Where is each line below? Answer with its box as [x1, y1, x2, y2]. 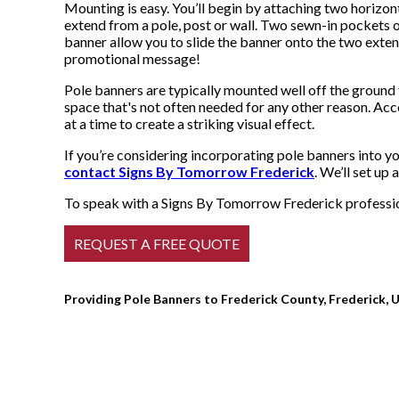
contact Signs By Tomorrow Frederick [64, 163, 314, 181]
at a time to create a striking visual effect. [64, 115, 314, 133]
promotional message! [64, 50, 200, 68]
